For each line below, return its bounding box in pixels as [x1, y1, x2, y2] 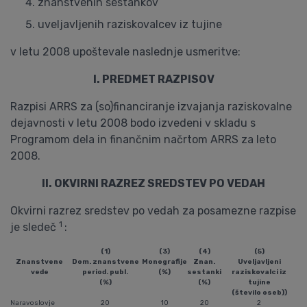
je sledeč [10, 221, 59, 234]
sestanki [187, 268, 221, 276]
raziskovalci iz [232, 268, 286, 276]
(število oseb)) [231, 288, 287, 297]
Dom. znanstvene [71, 258, 139, 266]
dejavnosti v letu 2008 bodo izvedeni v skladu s [10, 116, 256, 130]
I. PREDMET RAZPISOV [93, 73, 214, 86]
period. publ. [82, 268, 128, 276]
